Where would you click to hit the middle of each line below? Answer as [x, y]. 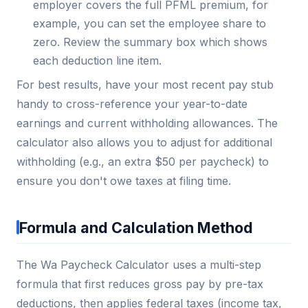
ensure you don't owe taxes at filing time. [124, 180]
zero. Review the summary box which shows [150, 42]
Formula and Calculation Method [136, 227]
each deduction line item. [97, 61]
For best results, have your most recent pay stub [145, 84]
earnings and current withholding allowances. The [147, 123]
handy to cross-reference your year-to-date [132, 103]
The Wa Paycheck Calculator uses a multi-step [139, 264]
